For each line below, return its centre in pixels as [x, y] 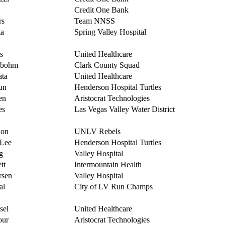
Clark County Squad [107, 65]
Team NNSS [94, 21]
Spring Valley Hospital [110, 32]
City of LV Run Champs [113, 187]
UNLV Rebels [97, 131]
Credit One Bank [101, 10]
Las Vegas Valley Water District [124, 109]
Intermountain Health [108, 164]
